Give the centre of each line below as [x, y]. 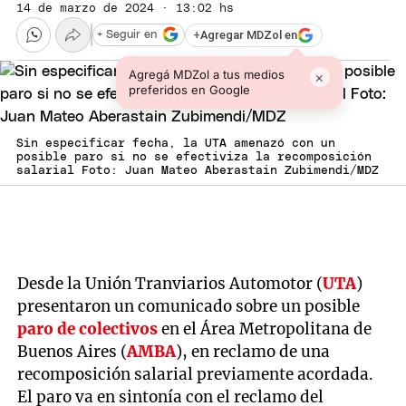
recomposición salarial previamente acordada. [196, 375]
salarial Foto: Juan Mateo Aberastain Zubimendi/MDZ [198, 170]
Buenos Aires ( [72, 352]
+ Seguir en [127, 34]
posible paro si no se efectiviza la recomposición [194, 157]
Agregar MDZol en [249, 35]
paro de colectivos [88, 329]
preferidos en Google [189, 89]
